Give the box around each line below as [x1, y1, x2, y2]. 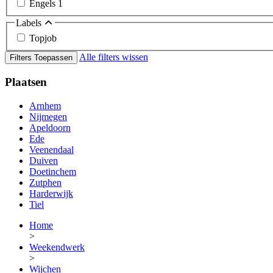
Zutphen [29, 177, 62, 188]
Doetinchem [29, 166, 76, 177]
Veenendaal [29, 144, 74, 155]
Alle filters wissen [79, 52, 148, 63]
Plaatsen [5, 75, 47, 88]
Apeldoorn [29, 122, 71, 133]
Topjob [29, 33, 57, 44]
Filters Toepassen [10, 53, 73, 63]
